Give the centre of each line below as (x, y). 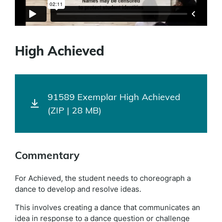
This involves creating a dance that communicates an (108, 207)
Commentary (47, 155)
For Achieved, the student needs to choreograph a (103, 178)
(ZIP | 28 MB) (75, 110)
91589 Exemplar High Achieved (114, 97)
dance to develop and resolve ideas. (78, 189)
